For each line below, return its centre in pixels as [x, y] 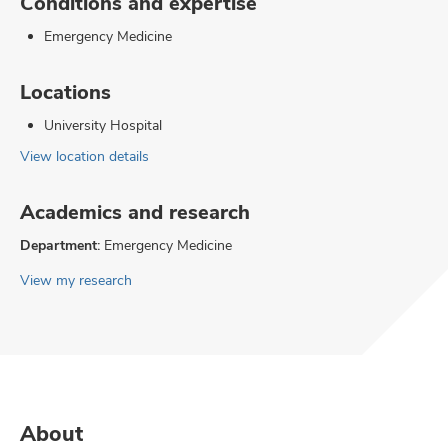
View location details [84, 156]
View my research [76, 280]
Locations [65, 92]
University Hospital [103, 125]
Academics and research [135, 212]
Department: [60, 245]
